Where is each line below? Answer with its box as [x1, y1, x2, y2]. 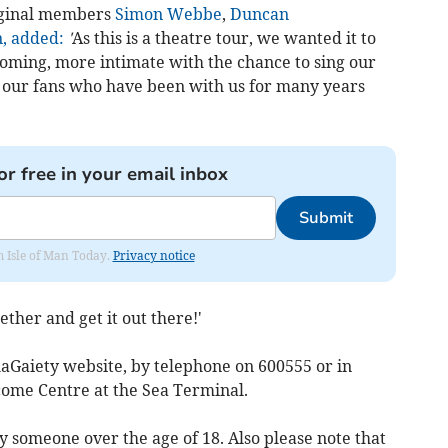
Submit [298, 207, 353, 230]
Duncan [229, 4, 289, 25]
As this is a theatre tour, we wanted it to [71, 28, 376, 49]
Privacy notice [112, 248, 195, 264]
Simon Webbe [114, 4, 222, 25]
